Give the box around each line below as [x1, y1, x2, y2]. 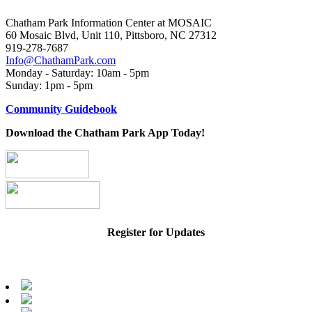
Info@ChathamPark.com [6, 54, 116, 66]
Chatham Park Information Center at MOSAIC [6, 16, 212, 29]
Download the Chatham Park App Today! [6, 126, 205, 139]
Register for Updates [107, 226, 205, 239]
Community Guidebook [6, 102, 117, 115]
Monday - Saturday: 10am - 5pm [6, 66, 149, 79]
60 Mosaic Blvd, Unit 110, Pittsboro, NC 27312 [6, 29, 217, 41]
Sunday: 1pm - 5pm [6, 79, 93, 91]
